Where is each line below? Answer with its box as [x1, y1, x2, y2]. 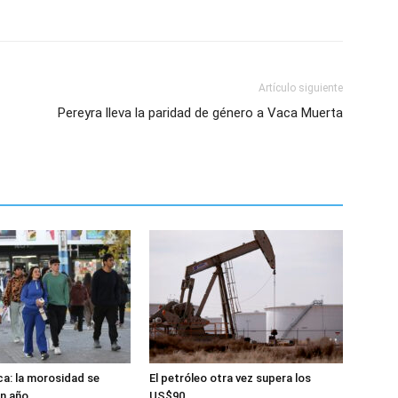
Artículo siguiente [259, 82, 343, 94]
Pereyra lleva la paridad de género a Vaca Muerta [58, 105, 343, 121]
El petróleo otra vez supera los [149, 371, 311, 385]
